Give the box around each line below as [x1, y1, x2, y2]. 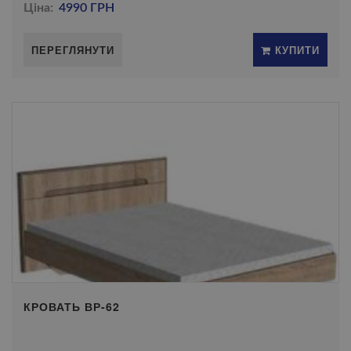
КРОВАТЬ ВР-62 [24, 299, 120, 314]
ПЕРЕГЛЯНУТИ [31, 42, 114, 57]
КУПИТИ [271, 42, 320, 57]
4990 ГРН [59, 2, 115, 14]
